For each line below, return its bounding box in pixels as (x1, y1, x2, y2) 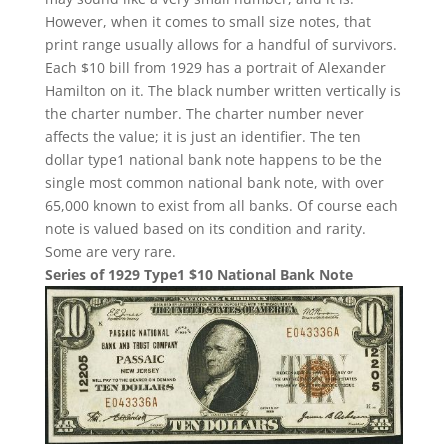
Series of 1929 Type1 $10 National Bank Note (44, 264, 353, 284)
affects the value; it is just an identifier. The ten (44, 126, 361, 146)
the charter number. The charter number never (44, 103, 364, 123)
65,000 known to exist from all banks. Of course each (44, 195, 398, 215)
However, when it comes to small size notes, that (44, 11, 371, 31)
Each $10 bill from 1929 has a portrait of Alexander (44, 57, 386, 77)
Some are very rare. (44, 241, 176, 261)
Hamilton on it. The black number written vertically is (44, 80, 401, 100)
